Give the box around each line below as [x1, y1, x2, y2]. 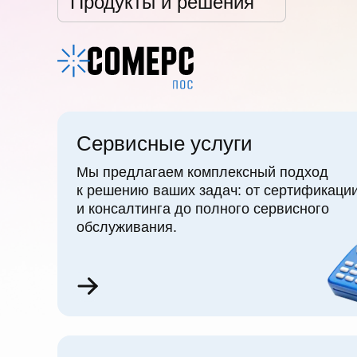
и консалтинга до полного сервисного [76, 201, 329, 217]
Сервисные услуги [76, 131, 253, 155]
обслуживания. [76, 219, 177, 235]
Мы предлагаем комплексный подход [76, 164, 328, 180]
